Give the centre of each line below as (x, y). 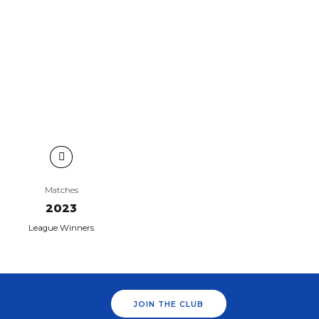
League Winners (61, 228)
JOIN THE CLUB (169, 304)
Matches (61, 190)
